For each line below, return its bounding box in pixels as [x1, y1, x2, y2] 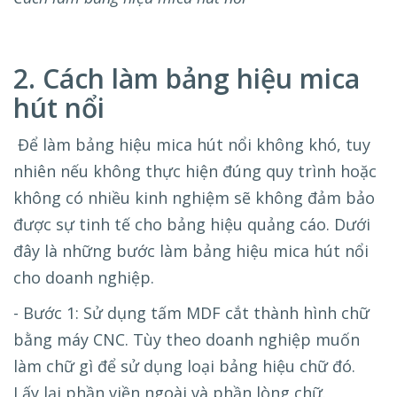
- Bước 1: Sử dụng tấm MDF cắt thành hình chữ [13, 302, 370, 324]
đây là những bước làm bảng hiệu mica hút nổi [13, 240, 369, 262]
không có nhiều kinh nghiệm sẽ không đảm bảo [13, 187, 375, 209]
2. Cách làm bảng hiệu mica [13, 60, 360, 97]
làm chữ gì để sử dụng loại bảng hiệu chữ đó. [13, 355, 355, 378]
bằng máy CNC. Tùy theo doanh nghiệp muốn [13, 329, 360, 351]
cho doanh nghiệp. [13, 267, 154, 289]
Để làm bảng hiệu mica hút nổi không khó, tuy [13, 134, 370, 156]
